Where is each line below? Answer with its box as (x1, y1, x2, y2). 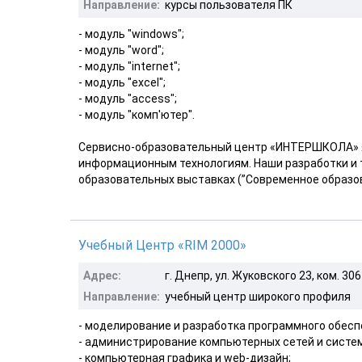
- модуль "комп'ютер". (78, 107, 195, 121)
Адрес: (83, 268, 121, 282)
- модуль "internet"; (78, 59, 180, 73)
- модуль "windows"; (78, 27, 184, 40)
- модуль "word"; (78, 43, 164, 57)
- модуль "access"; (78, 91, 177, 105)
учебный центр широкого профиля (165, 289, 351, 303)
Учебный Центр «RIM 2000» (78, 237, 246, 253)
